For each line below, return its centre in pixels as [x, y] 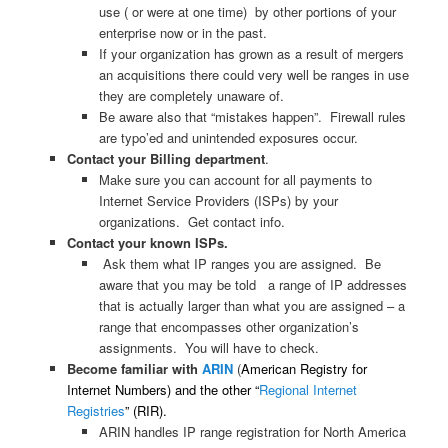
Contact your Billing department [165, 159]
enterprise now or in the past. [183, 33]
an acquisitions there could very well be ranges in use [254, 75]
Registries [95, 411]
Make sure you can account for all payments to [236, 180]
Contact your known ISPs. [147, 243]
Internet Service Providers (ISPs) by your [219, 201]
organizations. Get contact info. [194, 222]
